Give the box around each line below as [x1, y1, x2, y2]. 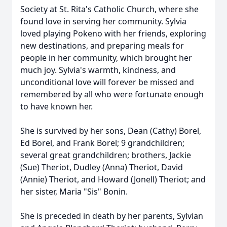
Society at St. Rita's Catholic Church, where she [20, 4, 199, 15]
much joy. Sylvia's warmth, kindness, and [20, 64, 176, 75]
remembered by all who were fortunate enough [20, 89, 204, 100]
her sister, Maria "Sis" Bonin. [20, 186, 128, 197]
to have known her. [20, 101, 93, 112]
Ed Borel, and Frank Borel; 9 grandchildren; [20, 137, 184, 148]
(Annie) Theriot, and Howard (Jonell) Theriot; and [20, 174, 206, 185]
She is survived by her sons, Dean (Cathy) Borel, [20, 125, 201, 136]
